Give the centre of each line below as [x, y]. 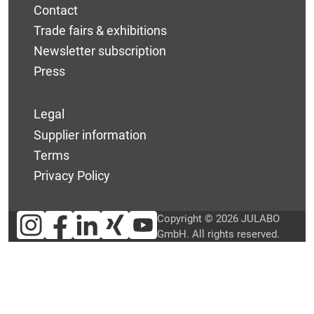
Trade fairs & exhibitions [100, 30]
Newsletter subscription [100, 51]
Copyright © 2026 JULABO [218, 218]
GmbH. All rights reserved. [218, 234]
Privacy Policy [72, 175]
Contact [56, 10]
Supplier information [90, 135]
